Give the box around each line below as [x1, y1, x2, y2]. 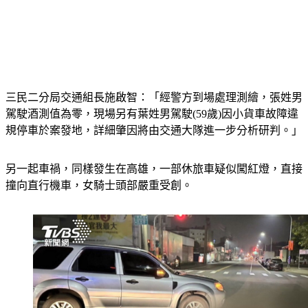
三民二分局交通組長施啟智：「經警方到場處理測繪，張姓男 [5, 74, 302, 87]
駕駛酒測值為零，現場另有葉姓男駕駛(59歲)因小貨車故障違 [5, 91, 298, 103]
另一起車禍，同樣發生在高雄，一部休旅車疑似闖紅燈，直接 [5, 146, 302, 158]
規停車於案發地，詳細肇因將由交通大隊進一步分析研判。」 [5, 107, 302, 120]
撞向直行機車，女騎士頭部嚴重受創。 [5, 162, 192, 175]
